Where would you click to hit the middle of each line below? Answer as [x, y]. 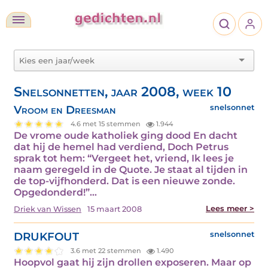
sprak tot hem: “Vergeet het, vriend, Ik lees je [124, 158]
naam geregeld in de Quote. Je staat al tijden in [131, 169]
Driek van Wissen [48, 209]
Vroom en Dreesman [65, 110]
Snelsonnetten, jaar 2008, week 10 [123, 92]
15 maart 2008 [115, 209]
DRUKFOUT [46, 236]
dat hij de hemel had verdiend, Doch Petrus [121, 147]
